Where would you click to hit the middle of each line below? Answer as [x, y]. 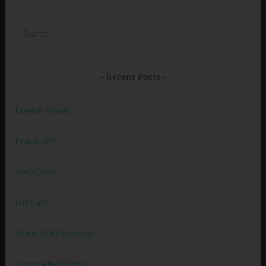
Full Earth [34, 202]
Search [29, 27]
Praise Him [36, 141]
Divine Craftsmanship [56, 232]
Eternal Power [43, 110]
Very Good [37, 171]
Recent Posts [133, 78]
